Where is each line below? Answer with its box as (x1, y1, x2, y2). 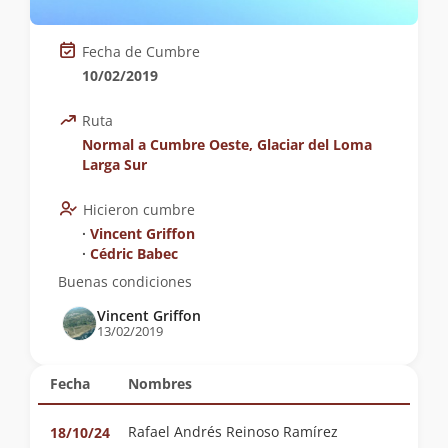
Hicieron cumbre (83, 199, 195, 219)
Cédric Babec (90, 243, 178, 263)
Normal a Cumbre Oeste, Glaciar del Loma (82, 134, 372, 154)
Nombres (128, 373, 192, 393)
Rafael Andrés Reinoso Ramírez (226, 421, 338, 441)
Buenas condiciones (58, 271, 192, 291)
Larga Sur (82, 154, 147, 174)
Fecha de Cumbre (82, 41, 200, 61)
